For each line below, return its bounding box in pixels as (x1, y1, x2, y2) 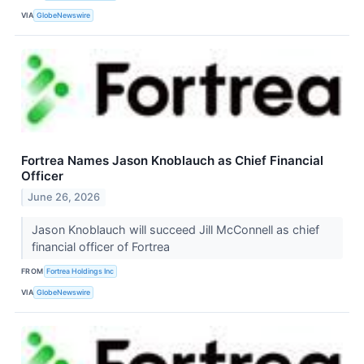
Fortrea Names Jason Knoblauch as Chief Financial (21, 152, 323, 168)
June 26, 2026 (28, 190, 101, 203)
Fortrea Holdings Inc (46, 266, 115, 276)
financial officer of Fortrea (31, 239, 173, 253)
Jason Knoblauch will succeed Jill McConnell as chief (31, 222, 319, 236)
